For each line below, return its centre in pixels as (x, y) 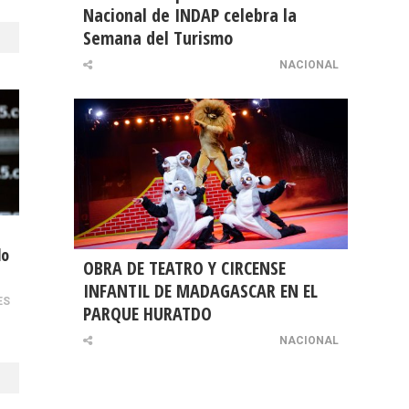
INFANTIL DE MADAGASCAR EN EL (200, 291)
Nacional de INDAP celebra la (190, 16)
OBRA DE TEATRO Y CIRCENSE (184, 268)
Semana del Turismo (158, 38)
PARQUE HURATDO (147, 314)
